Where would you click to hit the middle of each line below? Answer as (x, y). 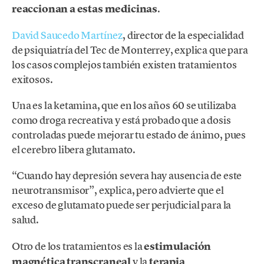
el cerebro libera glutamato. (74, 150)
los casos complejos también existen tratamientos (124, 65)
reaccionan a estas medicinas (85, 9)
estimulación (178, 246)
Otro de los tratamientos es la (78, 246)
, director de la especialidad (183, 35)
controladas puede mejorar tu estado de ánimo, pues (129, 135)
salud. (25, 220)
